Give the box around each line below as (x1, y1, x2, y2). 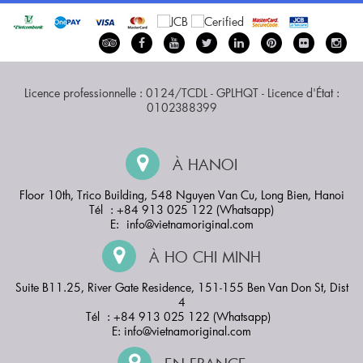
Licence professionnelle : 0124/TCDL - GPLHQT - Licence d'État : (23, 84, 340, 100)
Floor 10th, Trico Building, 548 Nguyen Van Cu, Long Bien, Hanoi (19, 186, 344, 203)
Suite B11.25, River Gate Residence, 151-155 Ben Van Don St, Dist (15, 279, 348, 295)
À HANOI (168, 154, 237, 174)
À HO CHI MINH (144, 246, 261, 267)
